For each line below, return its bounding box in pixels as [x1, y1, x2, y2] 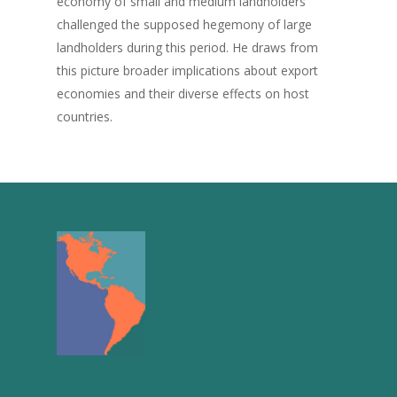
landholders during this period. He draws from [57, 39, 318, 56]
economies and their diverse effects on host [57, 85, 309, 102]
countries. [57, 108, 113, 125]
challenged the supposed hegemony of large [57, 16, 312, 33]
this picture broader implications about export [57, 62, 318, 79]
